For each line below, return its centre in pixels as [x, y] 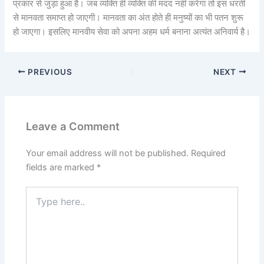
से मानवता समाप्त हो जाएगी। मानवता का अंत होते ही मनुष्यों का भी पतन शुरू [128, 17]
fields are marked [62, 167]
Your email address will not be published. [108, 153]
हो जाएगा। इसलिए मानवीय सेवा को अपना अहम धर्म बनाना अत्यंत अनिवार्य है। [132, 32]
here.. [37, 204]
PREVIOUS [49, 72]
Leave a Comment [73, 126]
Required [209, 153]
